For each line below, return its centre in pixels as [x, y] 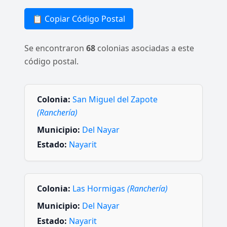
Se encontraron [55, 48]
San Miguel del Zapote [115, 99]
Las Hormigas [100, 189]
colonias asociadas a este [145, 48]
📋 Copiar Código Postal [79, 19]
